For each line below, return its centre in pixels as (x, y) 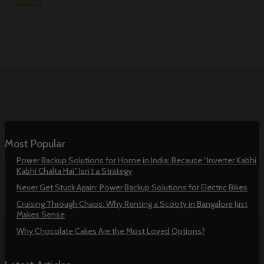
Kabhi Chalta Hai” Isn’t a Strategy (74, 171)
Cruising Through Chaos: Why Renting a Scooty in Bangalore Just (132, 204)
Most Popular (35, 143)
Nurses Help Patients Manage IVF (109, 38)
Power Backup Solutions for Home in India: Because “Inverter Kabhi (136, 160)
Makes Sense (41, 214)
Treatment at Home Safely (90, 54)
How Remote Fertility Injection (102, 23)
